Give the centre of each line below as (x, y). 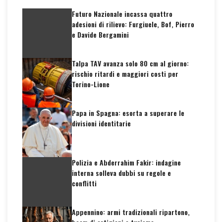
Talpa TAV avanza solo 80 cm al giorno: (130, 63)
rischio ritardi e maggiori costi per (125, 74)
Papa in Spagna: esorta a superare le (128, 113)
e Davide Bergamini (100, 34)
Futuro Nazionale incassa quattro (122, 14)
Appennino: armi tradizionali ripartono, (131, 212)
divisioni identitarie (101, 123)
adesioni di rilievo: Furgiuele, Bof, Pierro (133, 24)
